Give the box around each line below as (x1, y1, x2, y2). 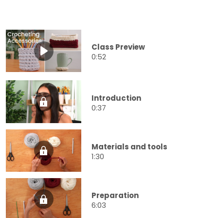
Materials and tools (91, 141, 167, 152)
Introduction (91, 92, 141, 103)
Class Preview (91, 42, 145, 53)
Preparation (91, 190, 139, 200)
